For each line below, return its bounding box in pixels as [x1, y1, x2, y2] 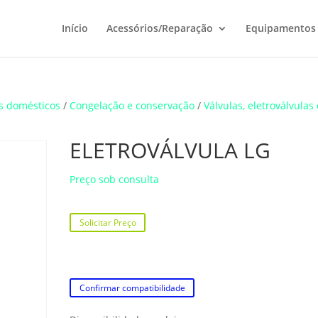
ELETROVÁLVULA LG [70, 136, 271, 165]
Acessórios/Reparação [106, 21, 213, 35]
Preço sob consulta [70, 172, 160, 186]
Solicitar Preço [79, 216, 136, 229]
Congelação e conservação [70, 99, 195, 112]
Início [61, 21, 88, 35]
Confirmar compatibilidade [79, 282, 185, 295]
